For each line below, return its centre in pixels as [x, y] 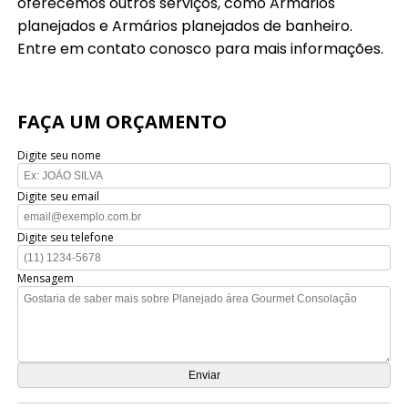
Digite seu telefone [66, 238]
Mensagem [46, 279]
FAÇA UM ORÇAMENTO [122, 122]
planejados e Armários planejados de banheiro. [185, 26]
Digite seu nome [60, 156]
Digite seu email [59, 197]
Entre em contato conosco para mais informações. [201, 49]
